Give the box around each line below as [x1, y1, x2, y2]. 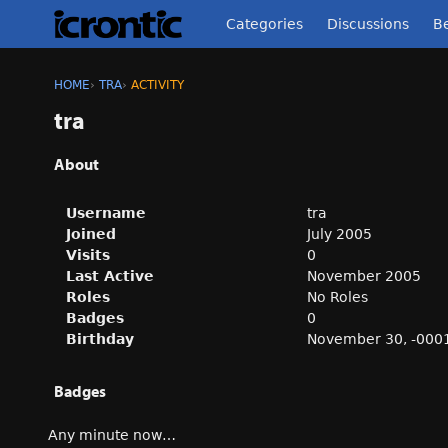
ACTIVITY [131, 78, 184, 92]
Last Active [66, 268, 154, 284]
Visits [66, 247, 110, 263]
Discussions [327, 16, 409, 32]
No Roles [307, 289, 368, 305]
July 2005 [307, 226, 372, 242]
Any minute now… [48, 427, 176, 443]
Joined [66, 226, 116, 242]
